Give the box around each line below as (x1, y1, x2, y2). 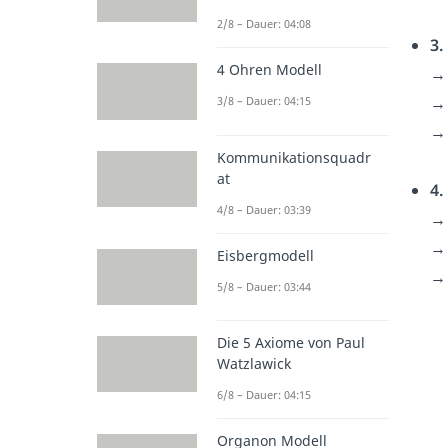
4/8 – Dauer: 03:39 (217, 201, 311, 217)
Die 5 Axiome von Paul (217, 332, 365, 352)
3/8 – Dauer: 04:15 (217, 93, 311, 109)
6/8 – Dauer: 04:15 (217, 386, 311, 402)
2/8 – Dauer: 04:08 (217, 16, 311, 32)
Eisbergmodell (217, 245, 314, 265)
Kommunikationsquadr (217, 147, 371, 167)
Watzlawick (217, 353, 291, 373)
